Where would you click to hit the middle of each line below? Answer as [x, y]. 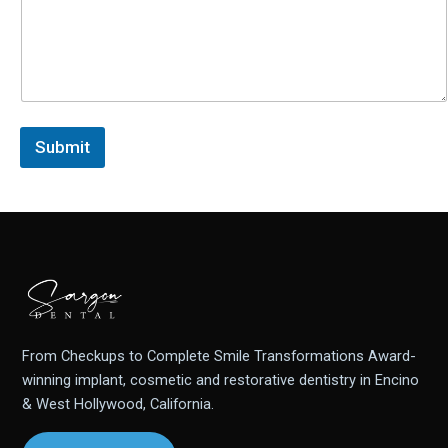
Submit [62, 147]
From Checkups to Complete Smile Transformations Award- [219, 356]
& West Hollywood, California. [118, 404]
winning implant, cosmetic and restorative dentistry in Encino [220, 380]
